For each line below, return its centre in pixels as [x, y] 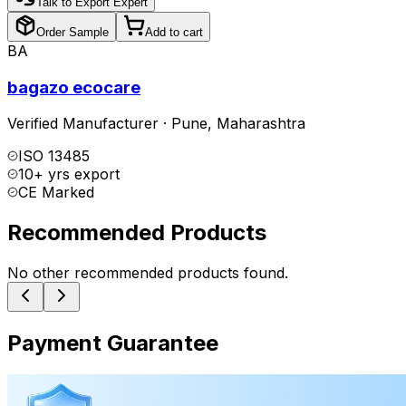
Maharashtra [261, 124]
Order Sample [72, 32]
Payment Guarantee [113, 343]
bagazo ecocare [74, 87]
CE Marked [56, 193]
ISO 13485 [54, 156]
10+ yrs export [69, 174]
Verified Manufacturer [83, 124]
